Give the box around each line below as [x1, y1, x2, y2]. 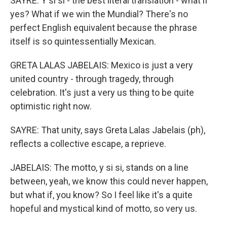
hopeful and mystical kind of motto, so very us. [10, 203, 197, 214]
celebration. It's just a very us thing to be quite [10, 87, 194, 98]
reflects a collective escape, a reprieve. [10, 138, 166, 149]
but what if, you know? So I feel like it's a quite [10, 190, 193, 200]
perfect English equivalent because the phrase [10, 22, 197, 33]
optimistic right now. [10, 101, 92, 111]
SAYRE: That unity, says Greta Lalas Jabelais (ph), [10, 125, 205, 135]
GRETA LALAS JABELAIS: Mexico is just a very [10, 60, 193, 70]
